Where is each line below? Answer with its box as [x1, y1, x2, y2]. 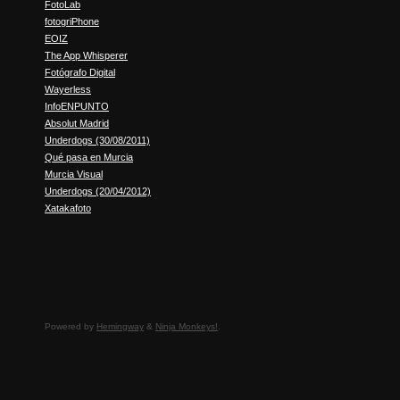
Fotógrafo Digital [45, 67, 115, 79]
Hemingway [96, 321, 144, 331]
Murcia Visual [45, 169, 103, 180]
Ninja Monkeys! [155, 321, 218, 331]
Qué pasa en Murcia [45, 152, 133, 163]
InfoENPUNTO [45, 101, 109, 112]
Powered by [45, 321, 96, 331]
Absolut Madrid [45, 118, 109, 129]
